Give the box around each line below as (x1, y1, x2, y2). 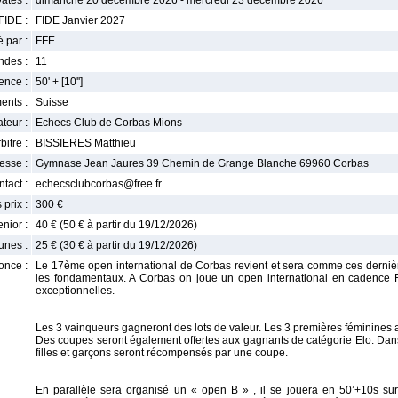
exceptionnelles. (36, 284, 115, 297)
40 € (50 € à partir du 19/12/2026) (36, 219, 197, 231)
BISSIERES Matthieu (36, 137, 136, 149)
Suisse (36, 96, 68, 108)
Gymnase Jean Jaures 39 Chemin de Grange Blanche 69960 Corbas (36, 157, 369, 170)
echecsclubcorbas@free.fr (36, 178, 162, 190)
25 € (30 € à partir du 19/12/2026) (36, 239, 197, 251)
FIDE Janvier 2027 (36, 14, 125, 27)
